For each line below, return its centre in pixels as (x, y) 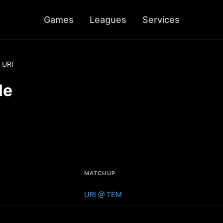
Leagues (108, 20)
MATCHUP (100, 173)
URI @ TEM (103, 194)
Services (161, 20)
